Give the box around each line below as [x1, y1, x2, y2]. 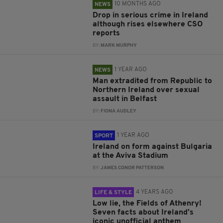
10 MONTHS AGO [114, 1, 161, 7]
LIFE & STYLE [95, 190, 132, 196]
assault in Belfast [93, 95, 157, 103]
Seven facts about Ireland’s [93, 209, 194, 217]
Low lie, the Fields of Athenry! [93, 200, 202, 208]
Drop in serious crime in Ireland [93, 11, 209, 19]
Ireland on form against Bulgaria [93, 143, 213, 151]
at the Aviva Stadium [93, 152, 169, 160]
